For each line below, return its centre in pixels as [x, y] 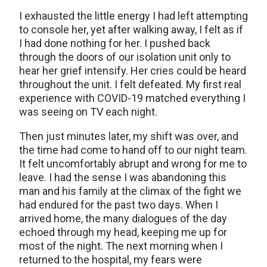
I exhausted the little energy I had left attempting [133, 16]
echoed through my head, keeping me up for [123, 232]
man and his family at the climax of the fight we [130, 191]
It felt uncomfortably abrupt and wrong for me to [133, 164]
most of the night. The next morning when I [121, 246]
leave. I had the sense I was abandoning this [123, 178]
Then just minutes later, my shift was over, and [129, 136]
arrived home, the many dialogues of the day [123, 219]
